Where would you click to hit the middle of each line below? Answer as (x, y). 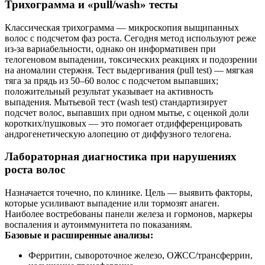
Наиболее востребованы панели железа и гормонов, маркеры (129, 214)
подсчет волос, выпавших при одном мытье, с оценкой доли (127, 112)
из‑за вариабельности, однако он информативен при (110, 49)
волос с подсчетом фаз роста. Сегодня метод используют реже (130, 38)
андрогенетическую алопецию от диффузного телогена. (118, 134)
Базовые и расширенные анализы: (79, 235)
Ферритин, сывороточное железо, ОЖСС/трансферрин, (140, 256)
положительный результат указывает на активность (109, 91)
